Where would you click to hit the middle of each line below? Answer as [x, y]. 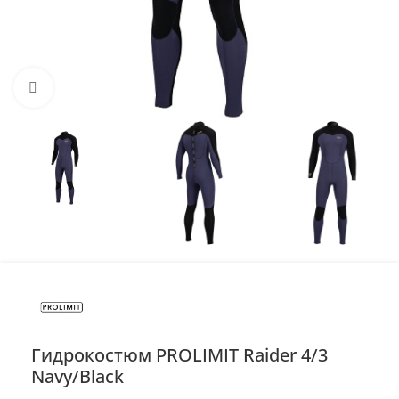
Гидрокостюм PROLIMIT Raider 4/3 [179, 355]
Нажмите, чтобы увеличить [142, 87]
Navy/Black [77, 377]
